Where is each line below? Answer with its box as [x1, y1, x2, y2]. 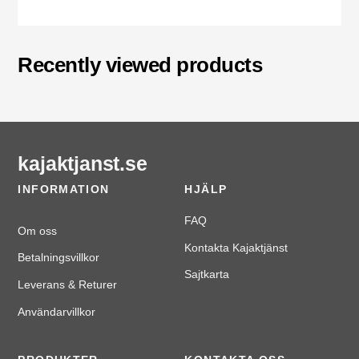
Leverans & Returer [18, 277, 118, 291]
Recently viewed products [18, 54, 263, 77]
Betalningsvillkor [18, 251, 100, 264]
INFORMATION [18, 183, 110, 196]
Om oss [18, 224, 58, 237]
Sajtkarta [184, 268, 230, 281]
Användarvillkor [18, 305, 96, 318]
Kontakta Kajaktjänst [184, 240, 288, 254]
